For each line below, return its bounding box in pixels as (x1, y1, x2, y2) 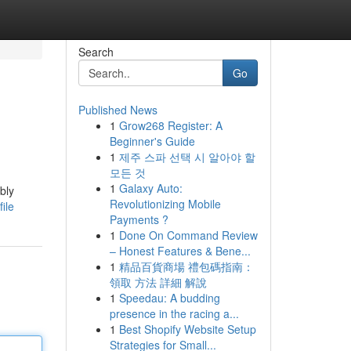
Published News (78, 102, 157, 118)
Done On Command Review (118, 227, 258, 243)
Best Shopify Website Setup (118, 321, 256, 337)
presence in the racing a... (109, 306, 239, 321)
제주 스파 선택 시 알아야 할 (118, 149, 255, 165)
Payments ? (109, 212, 168, 227)
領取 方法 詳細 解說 (109, 274, 207, 290)
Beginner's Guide (109, 133, 195, 149)
